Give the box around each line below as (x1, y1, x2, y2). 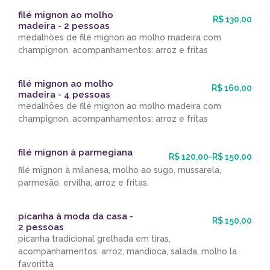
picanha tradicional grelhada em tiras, (18, 234, 171, 244)
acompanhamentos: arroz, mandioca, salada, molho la (18, 246, 237, 257)
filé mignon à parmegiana (18, 147, 133, 159)
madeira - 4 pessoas (18, 89, 110, 101)
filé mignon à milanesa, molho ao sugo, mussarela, (18, 165, 221, 175)
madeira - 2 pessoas (18, 20, 110, 32)
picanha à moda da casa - (18, 211, 133, 222)
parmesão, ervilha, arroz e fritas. (18, 178, 149, 188)
